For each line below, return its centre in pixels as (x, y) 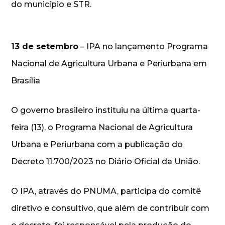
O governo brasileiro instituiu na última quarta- (106, 110)
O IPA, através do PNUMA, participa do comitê (106, 191)
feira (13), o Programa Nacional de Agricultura (102, 127)
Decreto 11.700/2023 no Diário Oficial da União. (106, 161)
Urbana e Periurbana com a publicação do (97, 144)
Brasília (26, 80)
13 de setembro (45, 46)
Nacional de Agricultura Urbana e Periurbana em (109, 63)
